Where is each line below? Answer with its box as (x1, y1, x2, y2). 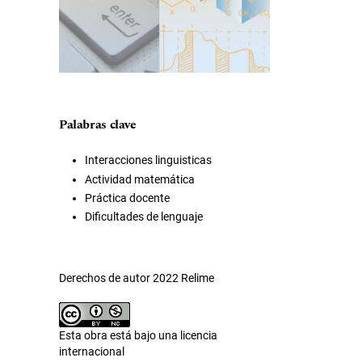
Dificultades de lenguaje (85, 210, 203, 224)
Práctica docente (85, 191, 170, 204)
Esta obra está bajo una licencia (59, 329, 217, 343)
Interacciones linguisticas (85, 154, 212, 167)
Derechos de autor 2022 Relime (59, 271, 214, 285)
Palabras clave (59, 116, 137, 135)
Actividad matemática (85, 172, 195, 186)
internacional (59, 345, 124, 359)
